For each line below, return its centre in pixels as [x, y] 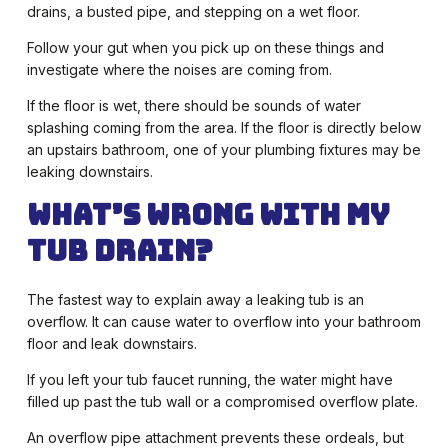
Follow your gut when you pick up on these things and [205, 48]
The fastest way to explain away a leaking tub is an [195, 300]
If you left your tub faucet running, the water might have [209, 380]
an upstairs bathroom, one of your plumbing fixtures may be [223, 150]
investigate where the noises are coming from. [179, 70]
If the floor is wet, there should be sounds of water [193, 106]
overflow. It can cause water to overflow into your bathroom [223, 322]
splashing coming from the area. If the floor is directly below [223, 128]
